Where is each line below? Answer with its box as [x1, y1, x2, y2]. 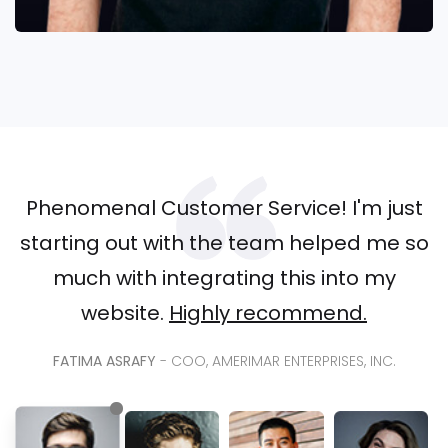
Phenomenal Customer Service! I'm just [25, 193, 423, 222]
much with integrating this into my [52, 263, 396, 292]
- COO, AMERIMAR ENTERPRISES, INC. [159, 350, 396, 371]
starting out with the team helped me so [19, 228, 429, 257]
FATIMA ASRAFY [52, 350, 160, 371]
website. [81, 298, 169, 327]
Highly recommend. [169, 298, 367, 327]
